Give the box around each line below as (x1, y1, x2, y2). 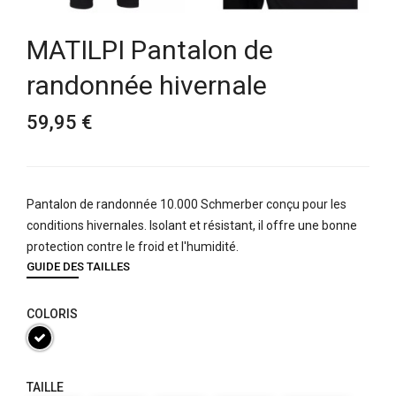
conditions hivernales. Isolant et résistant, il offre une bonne (27, 217, 357, 232)
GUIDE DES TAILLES (27, 259, 130, 273)
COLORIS (27, 306, 78, 321)
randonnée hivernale (27, 69, 267, 101)
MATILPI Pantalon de (27, 34, 273, 65)
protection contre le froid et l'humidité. (27, 239, 239, 254)
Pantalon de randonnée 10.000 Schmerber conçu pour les (27, 196, 346, 211)
